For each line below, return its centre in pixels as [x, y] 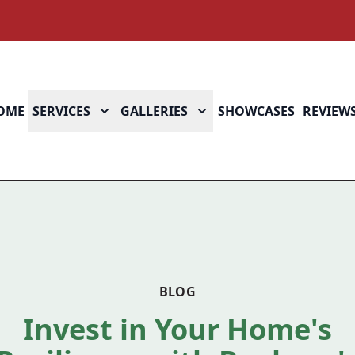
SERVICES [61, 111]
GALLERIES [154, 111]
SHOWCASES [256, 111]
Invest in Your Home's [177, 329]
